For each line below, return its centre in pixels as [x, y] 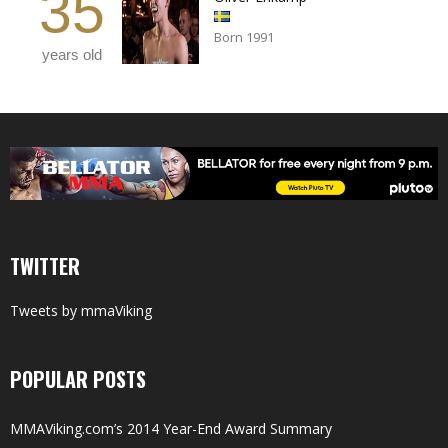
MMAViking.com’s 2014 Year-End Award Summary [171, 428]
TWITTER [45, 265]
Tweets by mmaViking [81, 310]
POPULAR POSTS [78, 378]
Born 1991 [244, 36]
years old [72, 54]
